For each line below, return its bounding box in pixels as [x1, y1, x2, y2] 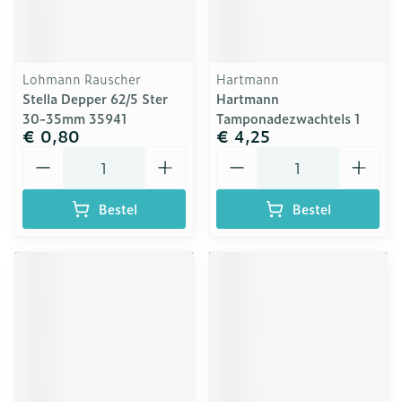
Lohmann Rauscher [22, 69, 141, 88]
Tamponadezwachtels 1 [216, 109, 361, 127]
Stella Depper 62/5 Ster [22, 89, 168, 108]
